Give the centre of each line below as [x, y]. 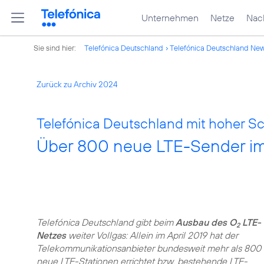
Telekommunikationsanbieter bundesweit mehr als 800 [149, 248]
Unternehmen [170, 18]
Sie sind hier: [56, 48]
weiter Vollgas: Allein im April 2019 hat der [152, 235]
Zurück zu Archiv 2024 [77, 84]
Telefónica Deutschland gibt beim [106, 222]
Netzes [51, 235]
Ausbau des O [206, 222]
